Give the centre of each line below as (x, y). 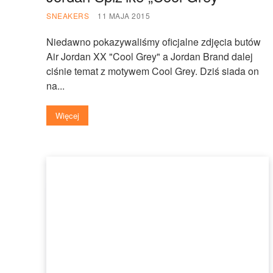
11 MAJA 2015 (124, 15)
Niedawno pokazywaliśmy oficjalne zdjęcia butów (154, 41)
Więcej (67, 115)
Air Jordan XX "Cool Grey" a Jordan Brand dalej (150, 56)
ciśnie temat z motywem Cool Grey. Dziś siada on (153, 71)
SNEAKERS (68, 15)
